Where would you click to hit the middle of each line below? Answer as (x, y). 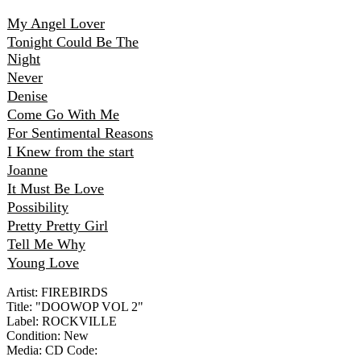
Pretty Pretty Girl (58, 226)
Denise (27, 96)
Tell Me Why (46, 245)
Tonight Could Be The (73, 42)
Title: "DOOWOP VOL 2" (75, 307)
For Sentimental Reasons (80, 133)
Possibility (38, 207)
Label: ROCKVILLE (62, 322)
